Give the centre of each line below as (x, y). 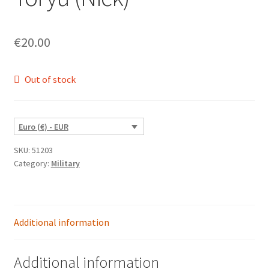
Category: (32, 163)
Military (65, 163)
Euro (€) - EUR (43, 127)
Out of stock (50, 79)
